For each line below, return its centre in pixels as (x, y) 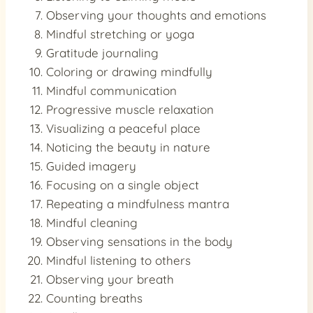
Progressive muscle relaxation (130, 110)
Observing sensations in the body (139, 242)
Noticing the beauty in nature (128, 147)
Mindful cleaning (92, 223)
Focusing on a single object (123, 185)
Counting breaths (94, 298)
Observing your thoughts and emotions (156, 15)
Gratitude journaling (102, 53)
